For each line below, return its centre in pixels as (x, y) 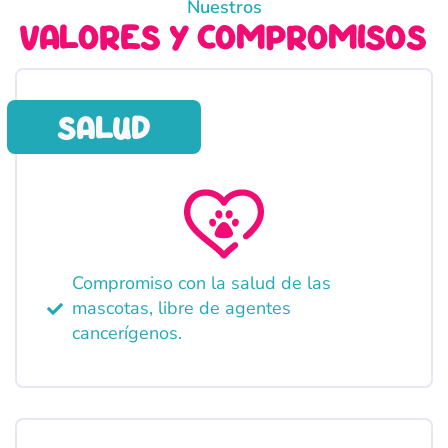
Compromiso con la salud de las (201, 283)
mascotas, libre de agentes (181, 308)
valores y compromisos (224, 36)
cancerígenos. (127, 333)
